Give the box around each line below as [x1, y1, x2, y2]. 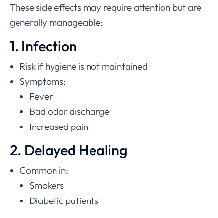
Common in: [19, 164, 68, 176]
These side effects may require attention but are [10, 1, 201, 13]
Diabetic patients [29, 194, 98, 206]
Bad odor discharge [29, 105, 109, 117]
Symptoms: [19, 75, 66, 87]
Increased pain [29, 120, 88, 132]
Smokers [29, 179, 64, 191]
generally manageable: [10, 16, 103, 28]
